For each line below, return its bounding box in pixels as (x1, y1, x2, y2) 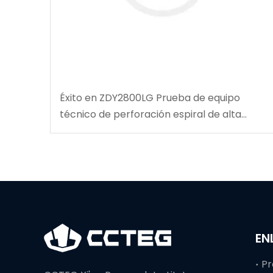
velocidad (60, 124, 106, 138)
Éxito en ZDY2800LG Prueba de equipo (60, 91, 240, 105)
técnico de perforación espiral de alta (60, 107, 241, 122)
